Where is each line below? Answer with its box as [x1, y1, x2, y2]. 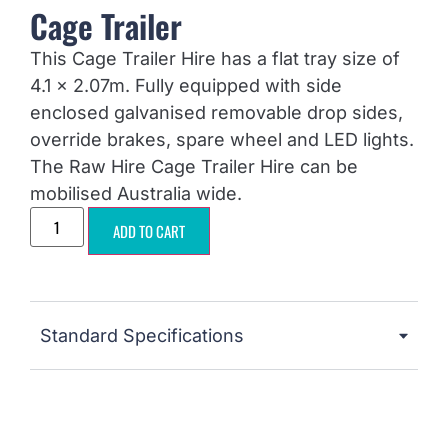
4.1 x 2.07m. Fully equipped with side [30, 74, 342, 96]
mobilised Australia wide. [30, 182, 242, 204]
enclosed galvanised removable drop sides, [30, 101, 403, 123]
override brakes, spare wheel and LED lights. [30, 128, 414, 150]
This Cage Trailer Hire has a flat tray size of [30, 47, 400, 69]
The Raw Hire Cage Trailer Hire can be [30, 155, 358, 177]
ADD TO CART [113, 219, 186, 242]
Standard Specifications [40, 324, 244, 346]
